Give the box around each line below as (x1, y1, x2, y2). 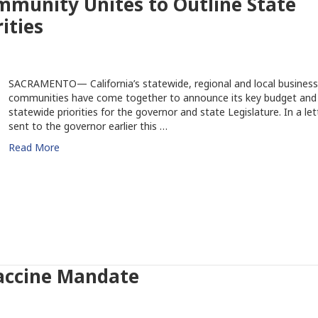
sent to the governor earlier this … (8, 119, 168, 133)
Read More (8, 141, 60, 154)
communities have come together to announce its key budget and (8, 91, 317, 104)
